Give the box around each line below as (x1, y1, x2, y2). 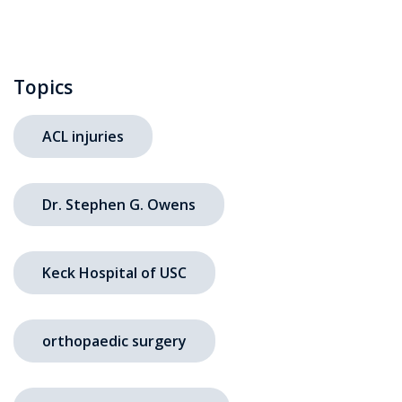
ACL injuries (42, 126, 124, 146)
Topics (13, 74, 73, 100)
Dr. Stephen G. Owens (42, 194, 196, 214)
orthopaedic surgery (42, 330, 187, 351)
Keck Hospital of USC (42, 262, 187, 283)
